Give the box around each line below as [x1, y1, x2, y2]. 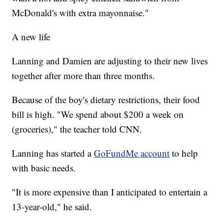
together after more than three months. [12, 69, 155, 82]
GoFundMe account [94, 147, 170, 160]
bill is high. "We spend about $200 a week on [12, 108, 184, 121]
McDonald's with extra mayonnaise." [12, 6, 149, 19]
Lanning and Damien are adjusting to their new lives [12, 55, 208, 67]
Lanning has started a [12, 147, 94, 160]
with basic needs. [12, 162, 76, 174]
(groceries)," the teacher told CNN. [12, 123, 142, 136]
